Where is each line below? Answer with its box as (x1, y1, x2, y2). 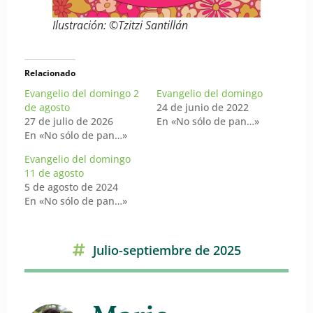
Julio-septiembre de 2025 (93, 241, 241, 259)
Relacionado (24, 66, 75, 79)
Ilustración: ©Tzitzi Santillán (52, 17, 188, 34)
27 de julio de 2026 (24, 114, 113, 128)
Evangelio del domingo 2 (24, 86, 139, 100)
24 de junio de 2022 (156, 100, 249, 114)
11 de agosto (24, 166, 84, 180)
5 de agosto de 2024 (24, 180, 118, 194)
